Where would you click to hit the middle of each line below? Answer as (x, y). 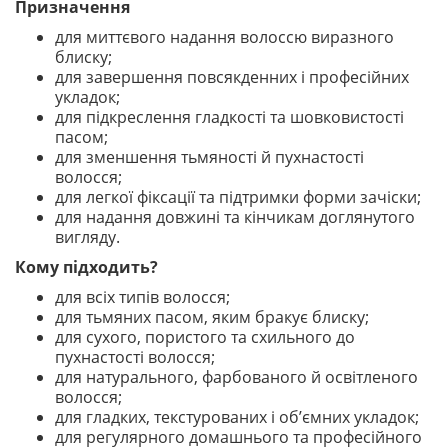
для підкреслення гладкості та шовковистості (229, 117)
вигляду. (87, 237)
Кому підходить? (86, 267)
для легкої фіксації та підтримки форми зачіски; (238, 197)
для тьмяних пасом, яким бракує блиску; (212, 317)
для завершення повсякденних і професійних (232, 77)
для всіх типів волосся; (142, 297)
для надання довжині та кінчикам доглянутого (235, 217)
